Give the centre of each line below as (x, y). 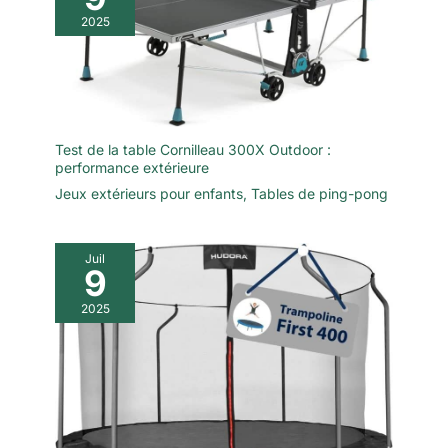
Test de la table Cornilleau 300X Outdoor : (193, 150)
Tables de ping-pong (319, 194)
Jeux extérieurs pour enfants (149, 194)
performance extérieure (132, 168)
